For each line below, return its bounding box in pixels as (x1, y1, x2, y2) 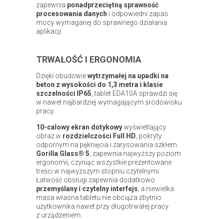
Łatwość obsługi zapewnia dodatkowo (36, 175, 155, 184)
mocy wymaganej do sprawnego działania (36, 18, 167, 26)
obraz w (36, 131, 63, 140)
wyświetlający (122, 123, 166, 131)
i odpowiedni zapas (107, 9, 168, 18)
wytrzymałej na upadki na (88, 71, 169, 80)
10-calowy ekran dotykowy (36, 123, 122, 131)
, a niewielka (138, 184, 174, 193)
